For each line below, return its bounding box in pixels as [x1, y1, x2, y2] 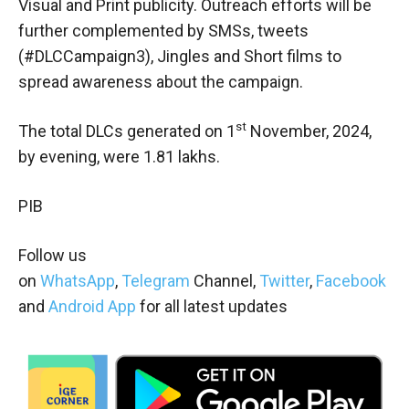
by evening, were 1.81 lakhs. [18, 146, 220, 166]
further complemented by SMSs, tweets [18, 20, 309, 40]
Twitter [259, 270, 309, 290]
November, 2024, [246, 121, 372, 141]
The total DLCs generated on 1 [18, 121, 236, 141]
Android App [48, 296, 136, 316]
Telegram [121, 270, 190, 290]
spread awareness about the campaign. [18, 71, 303, 91]
